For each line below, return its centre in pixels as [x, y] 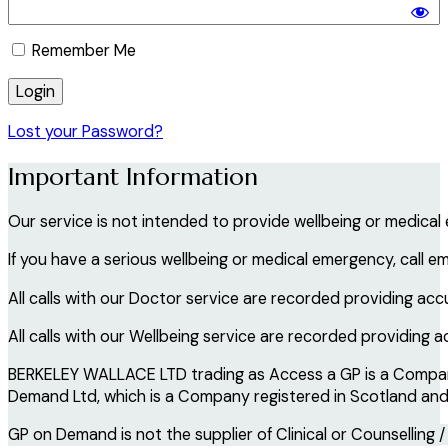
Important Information [133, 177]
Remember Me [82, 50]
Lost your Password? [85, 132]
